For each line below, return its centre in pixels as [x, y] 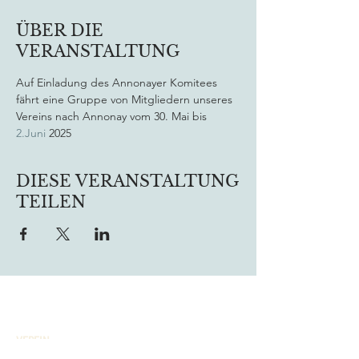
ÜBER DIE [60, 30]
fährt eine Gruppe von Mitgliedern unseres [126, 99]
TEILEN [51, 202]
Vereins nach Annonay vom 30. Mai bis [113, 116]
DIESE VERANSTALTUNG [127, 181]
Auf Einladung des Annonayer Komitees [118, 83]
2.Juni [31, 133]
